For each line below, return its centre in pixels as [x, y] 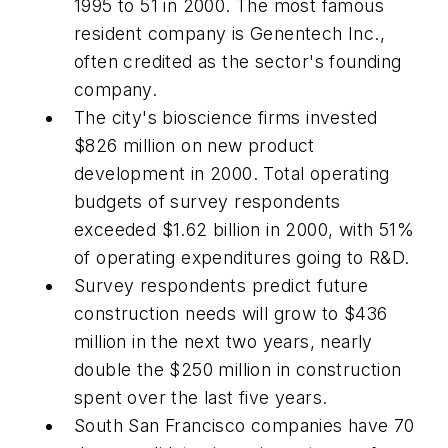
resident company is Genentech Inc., [229, 34]
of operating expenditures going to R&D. [242, 258]
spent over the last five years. [201, 398]
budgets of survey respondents [207, 202]
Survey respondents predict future [221, 286]
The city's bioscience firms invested [226, 118]
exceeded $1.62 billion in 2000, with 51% [244, 230]
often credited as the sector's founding [238, 62]
